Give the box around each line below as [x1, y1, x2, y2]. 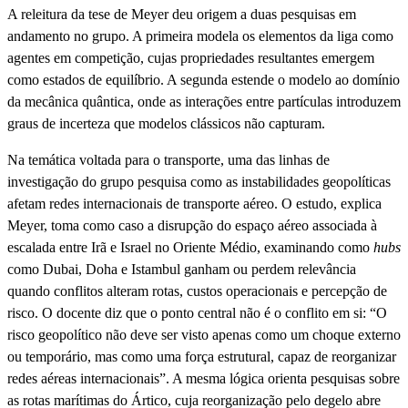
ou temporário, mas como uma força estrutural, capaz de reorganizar [7, 348, 396, 364]
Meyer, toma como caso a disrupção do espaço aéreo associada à [7, 217, 377, 233]
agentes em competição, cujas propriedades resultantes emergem [7, 49, 374, 66]
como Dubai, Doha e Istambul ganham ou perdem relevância [7, 260, 356, 277]
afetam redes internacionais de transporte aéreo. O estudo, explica [7, 195, 382, 211]
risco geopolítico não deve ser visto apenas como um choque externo [7, 326, 401, 342]
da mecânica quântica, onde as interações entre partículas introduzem [7, 93, 401, 109]
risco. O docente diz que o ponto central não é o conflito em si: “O [7, 304, 387, 321]
